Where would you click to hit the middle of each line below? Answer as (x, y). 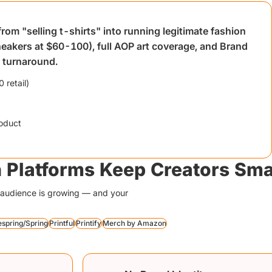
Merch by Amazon (134, 223)
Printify (89, 223)
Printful (62, 223)
